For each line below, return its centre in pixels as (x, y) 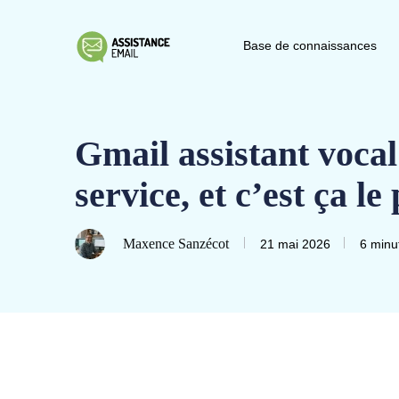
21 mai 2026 (295, 244)
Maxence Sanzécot (176, 244)
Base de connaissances (310, 45)
